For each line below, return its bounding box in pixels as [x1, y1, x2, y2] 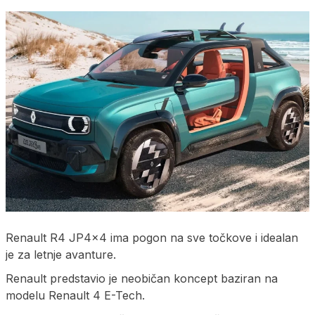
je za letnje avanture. [6, 247, 116, 262]
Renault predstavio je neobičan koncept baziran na [6, 271, 278, 285]
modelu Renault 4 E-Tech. [6, 288, 145, 302]
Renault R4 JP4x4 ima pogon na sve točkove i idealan [6, 230, 298, 245]
